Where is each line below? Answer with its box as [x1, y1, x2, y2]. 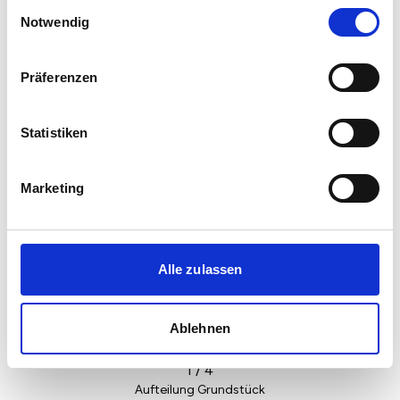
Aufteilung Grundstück [134, 381, 265, 397]
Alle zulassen [157, 262, 243, 277]
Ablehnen [170, 320, 230, 336]
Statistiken [21, 125, 88, 140]
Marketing [21, 180, 84, 196]
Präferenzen [21, 70, 98, 85]
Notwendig [21, 14, 89, 29]
